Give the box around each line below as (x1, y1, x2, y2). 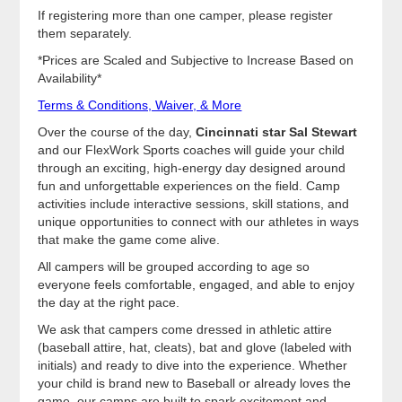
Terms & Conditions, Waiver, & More (38, 98, 242, 113)
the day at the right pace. (38, 295, 180, 310)
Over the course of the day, (38, 125, 197, 140)
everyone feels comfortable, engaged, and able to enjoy (38, 277, 355, 293)
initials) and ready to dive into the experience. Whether (38, 358, 348, 373)
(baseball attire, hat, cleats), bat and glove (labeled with (38, 340, 353, 355)
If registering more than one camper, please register (38, 8, 334, 23)
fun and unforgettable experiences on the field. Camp (38, 179, 341, 194)
